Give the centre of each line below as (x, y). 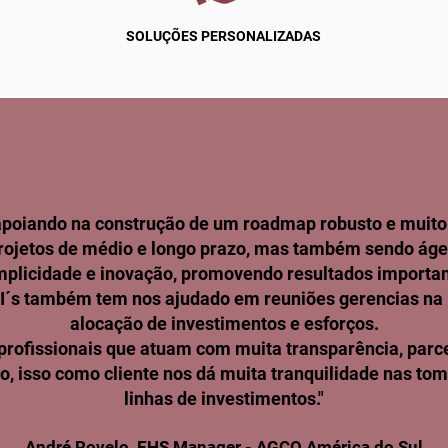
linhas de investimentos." (224, 398)
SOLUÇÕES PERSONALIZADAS (223, 36)
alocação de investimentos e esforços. (224, 323)
